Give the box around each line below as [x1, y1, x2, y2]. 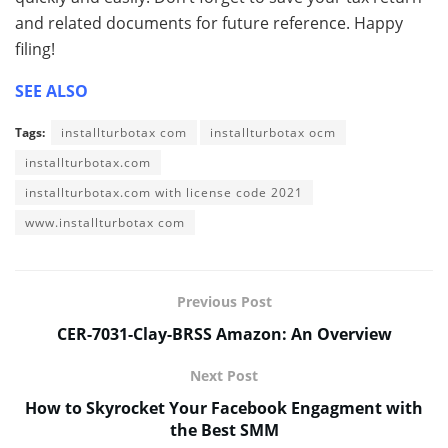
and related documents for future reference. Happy [15, 11, 403, 34]
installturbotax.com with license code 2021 [25, 183, 303, 201]
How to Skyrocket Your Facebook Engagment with [25, 396, 423, 419]
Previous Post [176, 291, 272, 311]
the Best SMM [169, 418, 279, 441]
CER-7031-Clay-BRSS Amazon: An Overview [56, 322, 392, 345]
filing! [15, 37, 55, 60]
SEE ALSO [15, 79, 88, 102]
